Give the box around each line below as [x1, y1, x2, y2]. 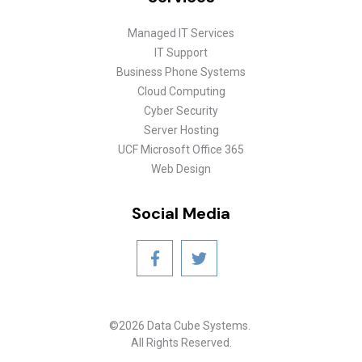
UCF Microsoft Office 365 [118, 143, 244, 157]
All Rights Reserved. [130, 336, 232, 350]
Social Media [132, 203, 230, 225]
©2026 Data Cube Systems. [109, 319, 253, 333]
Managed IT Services [128, 27, 234, 40]
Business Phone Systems [116, 65, 246, 79]
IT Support [154, 46, 208, 60]
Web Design [151, 162, 211, 176]
